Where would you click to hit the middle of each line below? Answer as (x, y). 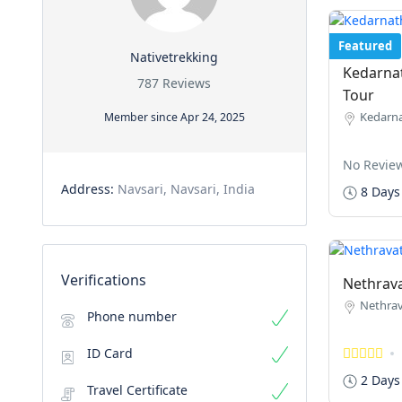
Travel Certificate (137, 390)
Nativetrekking (175, 57)
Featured (365, 46)
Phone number (132, 316)
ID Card (110, 353)
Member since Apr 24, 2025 (174, 117)
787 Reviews (175, 83)
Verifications (104, 280)
